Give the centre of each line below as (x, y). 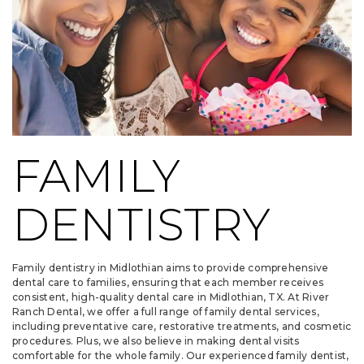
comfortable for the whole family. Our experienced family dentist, (181, 356)
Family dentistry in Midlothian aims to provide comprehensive (171, 268)
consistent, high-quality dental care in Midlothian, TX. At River (171, 297)
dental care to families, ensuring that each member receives (168, 283)
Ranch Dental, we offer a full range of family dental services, (166, 312)
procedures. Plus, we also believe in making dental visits (156, 341)
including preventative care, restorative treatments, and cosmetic (182, 327)
